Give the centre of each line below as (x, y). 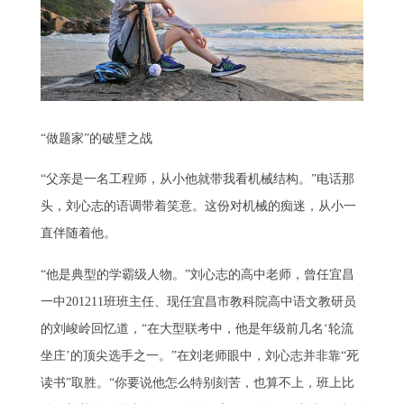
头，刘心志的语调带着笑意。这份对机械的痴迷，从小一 (198, 207)
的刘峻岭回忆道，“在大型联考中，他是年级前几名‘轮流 (197, 329)
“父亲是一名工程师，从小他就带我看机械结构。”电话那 (197, 179)
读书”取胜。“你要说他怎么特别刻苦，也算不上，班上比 (197, 383)
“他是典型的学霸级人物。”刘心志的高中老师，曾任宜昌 (197, 275)
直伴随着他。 (78, 234)
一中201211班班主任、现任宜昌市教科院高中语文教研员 (198, 302)
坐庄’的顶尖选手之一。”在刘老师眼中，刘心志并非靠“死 (199, 356)
